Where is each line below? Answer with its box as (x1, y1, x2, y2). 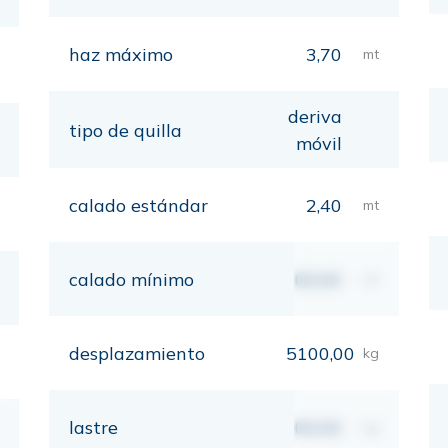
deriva (287, 105, 342, 128)
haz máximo (69, 43, 173, 66)
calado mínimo (69, 268, 194, 291)
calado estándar (69, 194, 208, 217)
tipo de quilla (69, 118, 182, 142)
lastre (69, 416, 118, 439)
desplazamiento (69, 342, 205, 365)
